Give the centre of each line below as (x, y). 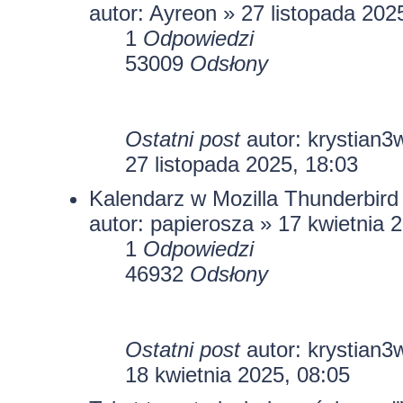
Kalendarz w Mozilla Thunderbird (243, 198)
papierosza (201, 223)
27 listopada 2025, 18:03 (241, 164)
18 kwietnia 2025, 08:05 (237, 374)
